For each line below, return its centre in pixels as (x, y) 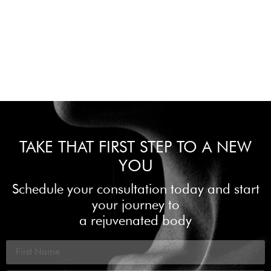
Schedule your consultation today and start (135, 188)
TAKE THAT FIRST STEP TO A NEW (135, 146)
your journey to (135, 204)
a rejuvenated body (135, 220)
